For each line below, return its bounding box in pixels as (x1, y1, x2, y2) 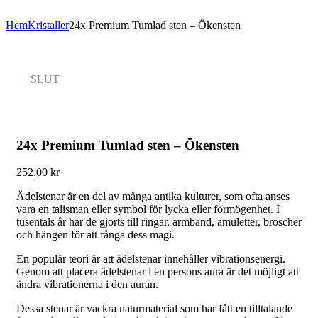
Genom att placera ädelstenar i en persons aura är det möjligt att (16, 265, 299, 278)
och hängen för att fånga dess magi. (16, 229, 175, 241)
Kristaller (28, 19, 69, 31)
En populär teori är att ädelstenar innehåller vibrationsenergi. (16, 253, 285, 265)
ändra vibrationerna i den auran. (16, 278, 158, 291)
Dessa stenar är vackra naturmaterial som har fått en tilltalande (16, 302, 292, 315)
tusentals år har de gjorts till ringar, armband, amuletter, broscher (16, 216, 302, 229)
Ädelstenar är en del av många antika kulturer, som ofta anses (16, 190, 290, 203)
